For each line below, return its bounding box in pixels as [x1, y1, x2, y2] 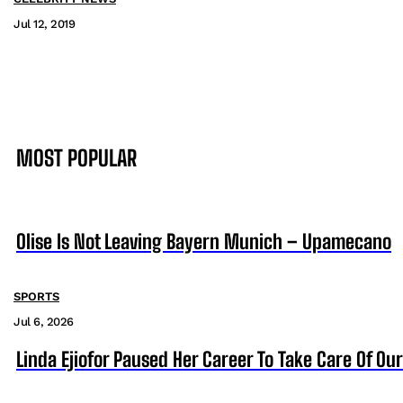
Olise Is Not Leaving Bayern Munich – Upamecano [16, 229, 391, 255]
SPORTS [13, 290, 59, 304]
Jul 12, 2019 [13, 17, 75, 31]
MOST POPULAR [16, 145, 137, 172]
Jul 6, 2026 [13, 315, 74, 329]
